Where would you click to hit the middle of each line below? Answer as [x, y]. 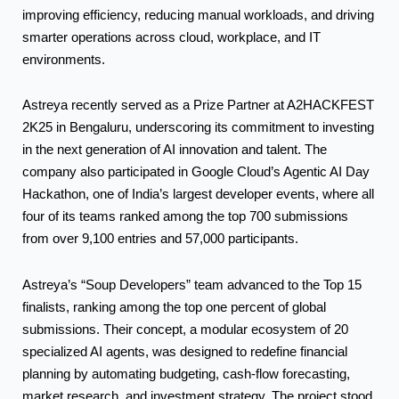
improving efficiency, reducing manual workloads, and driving [198, 16]
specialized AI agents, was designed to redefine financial [185, 351]
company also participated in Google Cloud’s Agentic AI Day [196, 172]
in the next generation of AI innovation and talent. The [175, 150]
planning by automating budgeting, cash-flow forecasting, [186, 374]
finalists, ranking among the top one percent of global [174, 307]
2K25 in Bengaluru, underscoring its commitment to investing [198, 128]
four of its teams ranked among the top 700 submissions [185, 217]
